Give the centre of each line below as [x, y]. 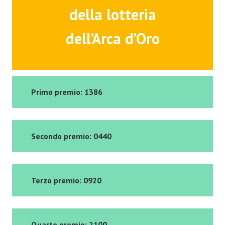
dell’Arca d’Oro [113, 39]
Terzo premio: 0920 [66, 180]
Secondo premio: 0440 [71, 136]
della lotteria [113, 15]
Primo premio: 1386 [67, 92]
